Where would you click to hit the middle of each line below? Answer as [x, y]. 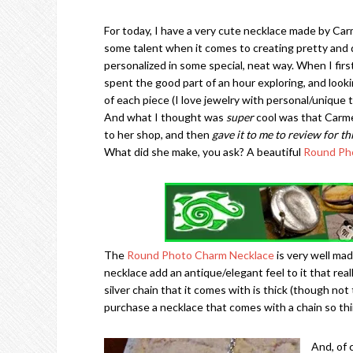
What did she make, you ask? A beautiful [204, 152]
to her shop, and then [158, 134]
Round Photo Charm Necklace [201, 255]
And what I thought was [165, 117]
